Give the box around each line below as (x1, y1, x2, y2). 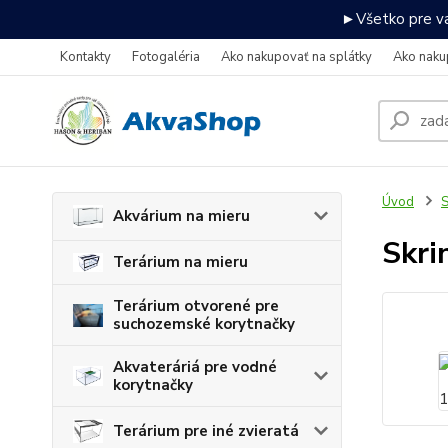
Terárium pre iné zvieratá (113, 421, 299, 442)
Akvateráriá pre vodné (113, 357, 277, 378)
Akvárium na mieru (113, 206, 250, 227)
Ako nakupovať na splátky (221, 48, 372, 66)
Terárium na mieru (113, 252, 248, 273)
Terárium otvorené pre (113, 296, 279, 317)
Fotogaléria (132, 48, 200, 66)
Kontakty (60, 48, 111, 66)
